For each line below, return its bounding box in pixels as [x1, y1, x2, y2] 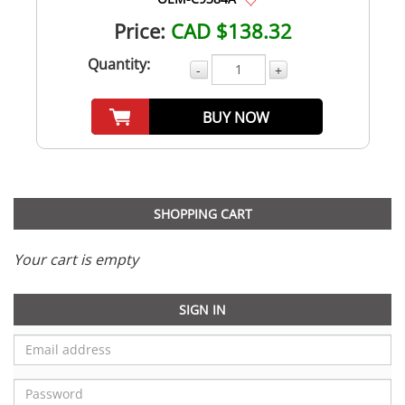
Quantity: [88, 53, 150, 74]
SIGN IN [179, 300, 226, 318]
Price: [113, 16, 165, 44]
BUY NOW [202, 107, 270, 127]
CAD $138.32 [170, 16, 292, 44]
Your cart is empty [14, 249, 138, 269]
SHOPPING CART [153, 204, 252, 222]
